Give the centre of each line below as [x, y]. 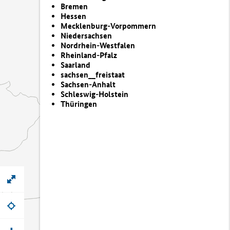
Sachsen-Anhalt [88, 84]
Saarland [75, 65]
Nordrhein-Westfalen [98, 45]
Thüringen [79, 104]
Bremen [74, 6]
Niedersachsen [86, 36]
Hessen [73, 16]
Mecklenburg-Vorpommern [108, 26]
